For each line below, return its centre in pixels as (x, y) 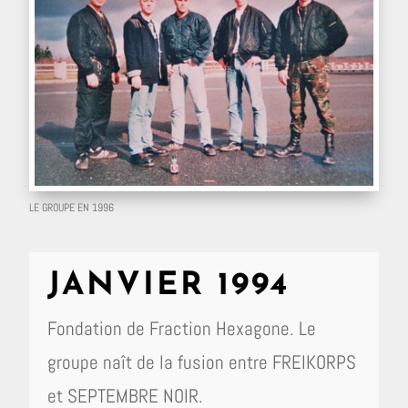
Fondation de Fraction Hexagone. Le (182, 328)
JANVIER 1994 (169, 286)
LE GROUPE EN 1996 (72, 208)
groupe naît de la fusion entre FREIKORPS (202, 362)
